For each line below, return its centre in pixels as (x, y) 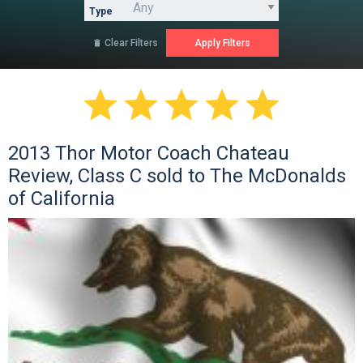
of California (62, 199)
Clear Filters (130, 43)
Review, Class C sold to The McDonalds (177, 176)
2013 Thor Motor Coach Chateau (149, 154)
